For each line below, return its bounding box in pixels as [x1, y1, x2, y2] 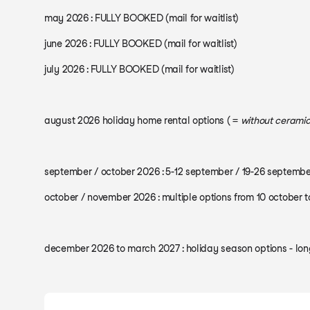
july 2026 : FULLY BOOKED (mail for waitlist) [44, 64, 235, 75]
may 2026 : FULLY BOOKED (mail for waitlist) [44, 12, 239, 24]
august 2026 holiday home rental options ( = [44, 115, 241, 126]
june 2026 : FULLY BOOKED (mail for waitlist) [44, 38, 237, 49]
